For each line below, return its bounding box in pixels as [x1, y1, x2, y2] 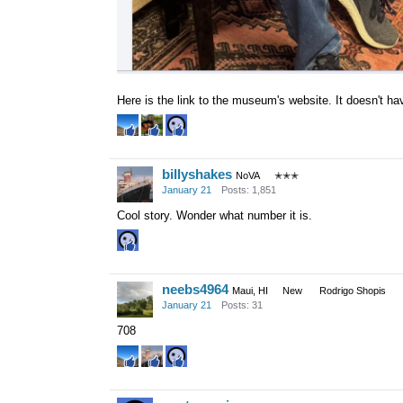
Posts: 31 [221, 300, 263, 311]
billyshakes [162, 166, 232, 183]
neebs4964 [162, 282, 228, 298]
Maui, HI [232, 285, 268, 297]
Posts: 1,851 [221, 184, 276, 196]
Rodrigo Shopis [319, 285, 386, 297]
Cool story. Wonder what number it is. [117, 208, 312, 222]
